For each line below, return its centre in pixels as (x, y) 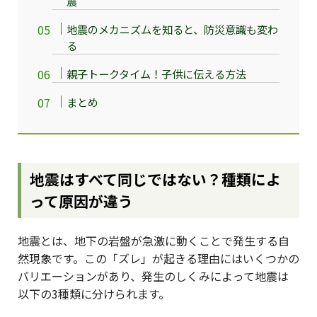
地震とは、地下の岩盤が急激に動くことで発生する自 (154, 241)
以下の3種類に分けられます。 (94, 294)
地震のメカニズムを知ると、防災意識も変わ (173, 29)
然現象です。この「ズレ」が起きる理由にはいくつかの (158, 259)
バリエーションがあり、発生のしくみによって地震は (153, 276)
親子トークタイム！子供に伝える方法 (157, 73)
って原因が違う (82, 201)
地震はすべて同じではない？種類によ (156, 179)
